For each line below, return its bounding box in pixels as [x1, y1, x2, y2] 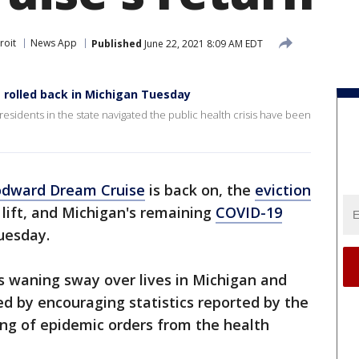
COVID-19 [216, 203, 282, 222]
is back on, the [145, 180, 255, 200]
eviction [255, 180, 311, 200]
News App [30, 36, 77, 50]
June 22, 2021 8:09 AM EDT [142, 36, 263, 50]
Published [91, 36, 142, 50]
